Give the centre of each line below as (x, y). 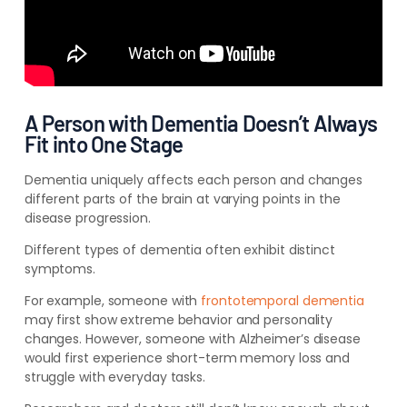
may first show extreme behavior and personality (179, 319)
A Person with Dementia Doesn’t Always (201, 123)
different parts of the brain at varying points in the (182, 199)
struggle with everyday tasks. (114, 377)
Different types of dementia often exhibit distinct (179, 249)
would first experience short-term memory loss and (187, 357)
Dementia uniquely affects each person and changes (193, 179)
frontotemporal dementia (283, 300)
